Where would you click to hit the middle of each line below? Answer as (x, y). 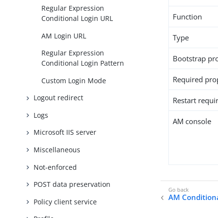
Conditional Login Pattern (83, 63)
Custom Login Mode (74, 80)
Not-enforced (55, 167)
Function (188, 17)
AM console (192, 121)
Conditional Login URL (77, 18)
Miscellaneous (57, 149)
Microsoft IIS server (65, 132)
